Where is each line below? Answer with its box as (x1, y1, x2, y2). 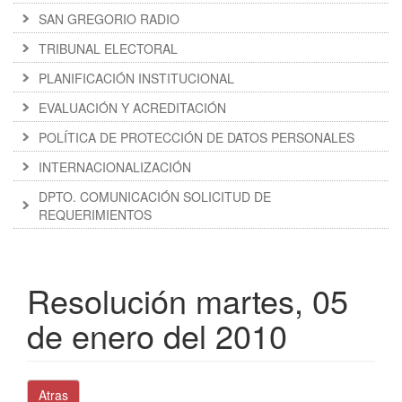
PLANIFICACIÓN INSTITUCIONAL (39, 69, 234, 88)
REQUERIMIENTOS (39, 205, 152, 224)
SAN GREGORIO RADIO (39, 10, 179, 29)
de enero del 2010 (27, 312, 287, 359)
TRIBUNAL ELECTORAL (39, 39, 178, 58)
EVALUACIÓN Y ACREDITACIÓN (39, 99, 226, 118)
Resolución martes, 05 (27, 277, 348, 324)
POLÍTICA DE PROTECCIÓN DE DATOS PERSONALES (39, 128, 354, 147)
